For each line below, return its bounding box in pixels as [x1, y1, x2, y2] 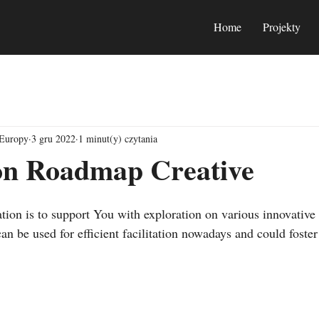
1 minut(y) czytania [78, 131, 157, 145]
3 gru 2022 [31, 131, 75, 145]
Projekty [263, 19, 300, 34]
